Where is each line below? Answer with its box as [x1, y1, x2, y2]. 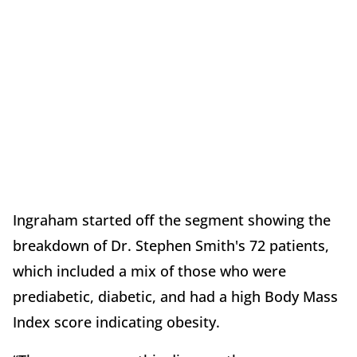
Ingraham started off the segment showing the [13, 210, 331, 230]
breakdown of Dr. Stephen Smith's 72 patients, [13, 236, 329, 256]
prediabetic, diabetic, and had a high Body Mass [13, 287, 338, 307]
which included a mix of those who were [13, 261, 286, 281]
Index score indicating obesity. [13, 312, 224, 332]
